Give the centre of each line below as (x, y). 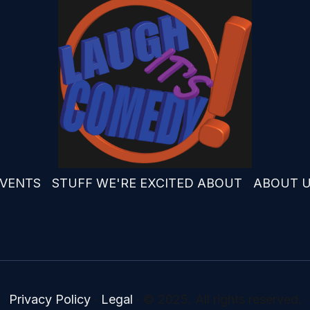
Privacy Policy (49, 300)
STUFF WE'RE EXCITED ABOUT (147, 183)
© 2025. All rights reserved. (222, 300)
